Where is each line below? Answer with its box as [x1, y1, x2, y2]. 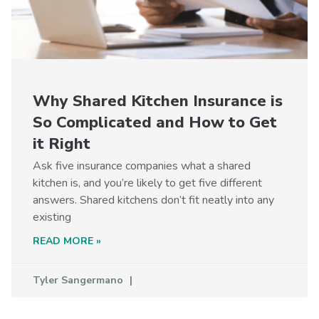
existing [33, 209, 71, 225]
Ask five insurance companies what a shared [33, 157, 251, 174]
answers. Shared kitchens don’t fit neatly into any [33, 192, 274, 208]
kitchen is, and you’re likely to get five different [33, 174, 262, 191]
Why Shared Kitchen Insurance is [33, 90, 283, 112]
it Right [33, 132, 90, 155]
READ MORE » [33, 234, 101, 248]
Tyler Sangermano [33, 273, 126, 287]
